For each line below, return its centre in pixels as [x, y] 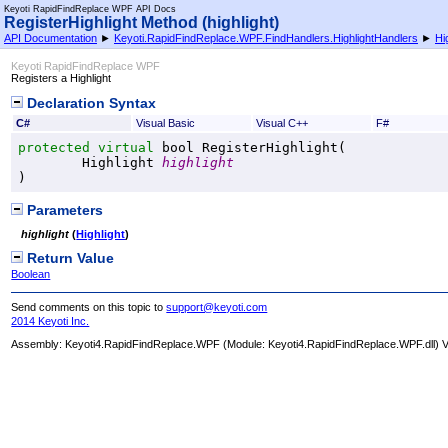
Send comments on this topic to [89, 306]
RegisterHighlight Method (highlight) [141, 22]
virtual [126, 147]
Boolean [31, 274]
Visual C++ [281, 122]
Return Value [69, 259]
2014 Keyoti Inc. [50, 320]
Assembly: [38, 344]
